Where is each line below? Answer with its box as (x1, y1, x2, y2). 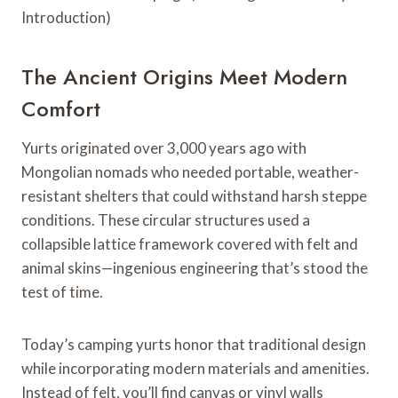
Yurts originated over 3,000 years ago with (21, 138, 306, 157)
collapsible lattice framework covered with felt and (21, 234, 358, 253)
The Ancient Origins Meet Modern (21, 60, 347, 92)
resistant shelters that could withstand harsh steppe (21, 186, 367, 205)
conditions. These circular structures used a (21, 210, 310, 229)
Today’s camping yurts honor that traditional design (21, 334, 366, 354)
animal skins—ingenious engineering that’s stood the (21, 258, 368, 277)
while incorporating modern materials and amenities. (21, 358, 370, 378)
